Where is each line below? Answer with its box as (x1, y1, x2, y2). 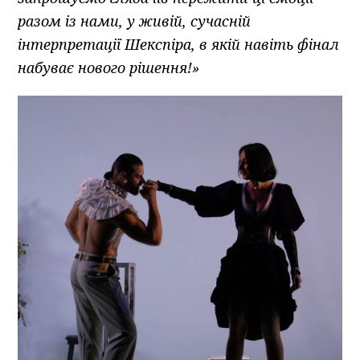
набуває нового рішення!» (18, 57, 200, 77)
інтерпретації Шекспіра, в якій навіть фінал (18, 34, 340, 54)
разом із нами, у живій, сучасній (18, 10, 252, 31)
